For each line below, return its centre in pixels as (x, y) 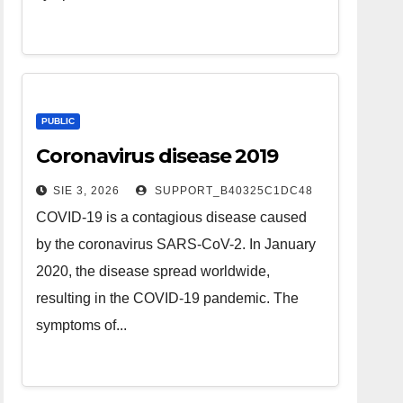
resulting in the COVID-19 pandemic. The (168, 298)
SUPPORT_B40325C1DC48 (233, 190)
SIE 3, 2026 (87, 190)
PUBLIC (58, 121)
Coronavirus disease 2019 (157, 156)
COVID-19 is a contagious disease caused (172, 217)
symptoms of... (82, 325)
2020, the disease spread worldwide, (153, 271)
